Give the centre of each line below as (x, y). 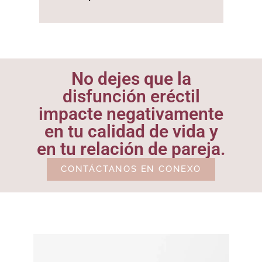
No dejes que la (131, 79)
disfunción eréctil (131, 96)
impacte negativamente (131, 114)
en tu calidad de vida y (131, 132)
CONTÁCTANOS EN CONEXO (131, 169)
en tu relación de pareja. (131, 149)
